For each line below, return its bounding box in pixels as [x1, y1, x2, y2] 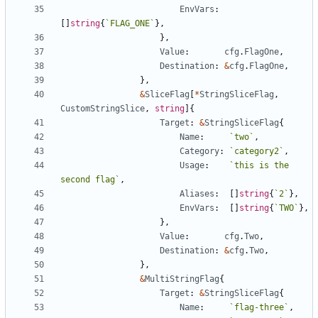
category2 [234, 146, 279, 157]
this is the [234, 160, 289, 171]
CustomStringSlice [60, 104, 145, 114]
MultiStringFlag [145, 274, 219, 285]
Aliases [180, 189, 214, 199]
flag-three [234, 302, 284, 313]
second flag [60, 175, 115, 185]
